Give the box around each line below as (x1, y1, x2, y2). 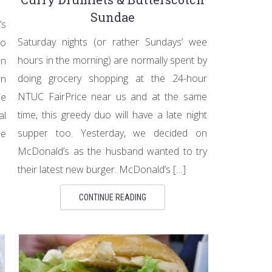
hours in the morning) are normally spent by (18, 53, 207, 67)
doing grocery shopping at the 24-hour (18, 71, 207, 85)
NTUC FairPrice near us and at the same (18, 89, 207, 103)
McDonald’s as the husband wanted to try (18, 144, 207, 158)
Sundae (90, 8, 135, 25)
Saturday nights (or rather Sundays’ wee (18, 35, 207, 49)
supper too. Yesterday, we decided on (18, 126, 207, 140)
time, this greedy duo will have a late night (18, 107, 207, 121)
